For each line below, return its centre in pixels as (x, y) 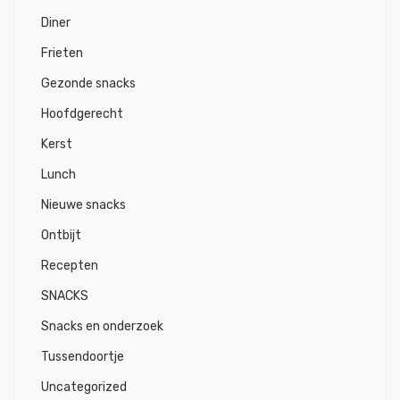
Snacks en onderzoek (102, 326)
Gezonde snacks (88, 83)
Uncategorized (84, 387)
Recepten (70, 266)
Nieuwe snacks (83, 205)
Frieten (62, 53)
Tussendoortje (83, 357)
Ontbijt (61, 235)
